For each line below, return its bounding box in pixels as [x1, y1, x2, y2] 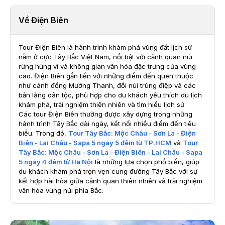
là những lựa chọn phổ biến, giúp [93, 158, 199, 166]
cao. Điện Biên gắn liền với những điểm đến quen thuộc [19, 72, 193, 80]
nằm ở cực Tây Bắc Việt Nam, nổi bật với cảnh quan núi [19, 53, 192, 61]
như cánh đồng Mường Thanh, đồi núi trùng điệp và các [19, 81, 196, 89]
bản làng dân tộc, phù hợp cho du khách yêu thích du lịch [19, 91, 202, 99]
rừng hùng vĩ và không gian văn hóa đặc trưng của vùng [19, 62, 196, 70]
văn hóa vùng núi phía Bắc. [19, 186, 103, 194]
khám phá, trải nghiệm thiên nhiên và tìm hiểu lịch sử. [19, 100, 186, 108]
